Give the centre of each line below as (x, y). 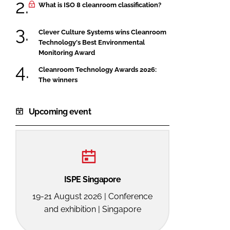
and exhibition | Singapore (92, 209)
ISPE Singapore (92, 180)
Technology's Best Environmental (92, 42)
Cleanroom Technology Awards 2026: (98, 70)
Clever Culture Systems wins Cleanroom (102, 32)
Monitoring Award (67, 52)
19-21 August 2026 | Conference (92, 197)
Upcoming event (60, 112)
